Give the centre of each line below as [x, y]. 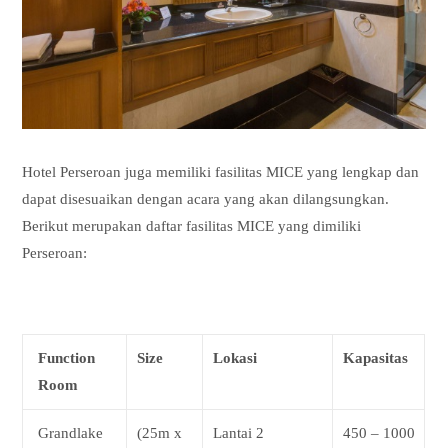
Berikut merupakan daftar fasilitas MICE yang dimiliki [192, 225]
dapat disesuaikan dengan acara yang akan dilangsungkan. [206, 198]
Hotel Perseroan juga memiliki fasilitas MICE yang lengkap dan [221, 171]
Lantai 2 [239, 432]
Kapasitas [376, 357]
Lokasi [235, 357]
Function [67, 357]
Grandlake [71, 432]
